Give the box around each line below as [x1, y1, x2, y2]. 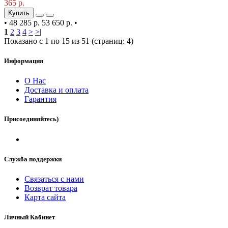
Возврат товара [24, 183, 77, 192]
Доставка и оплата [24, 85, 89, 95]
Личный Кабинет [4, 213, 55, 221]
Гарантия [24, 95, 56, 104]
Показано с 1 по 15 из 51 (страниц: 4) [4, 36, 133, 45]
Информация [4, 57, 43, 65]
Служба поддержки [4, 155, 62, 163]
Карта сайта [24, 192, 66, 202]
